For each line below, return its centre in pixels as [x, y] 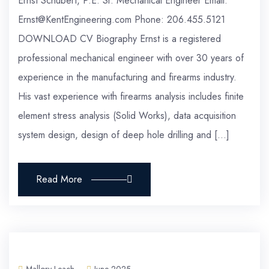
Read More [59, 180]
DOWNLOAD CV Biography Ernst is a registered [119, 39]
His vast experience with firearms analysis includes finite [131, 97]
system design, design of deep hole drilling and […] [124, 135]
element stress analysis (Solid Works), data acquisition [127, 116]
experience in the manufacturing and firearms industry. [127, 77]
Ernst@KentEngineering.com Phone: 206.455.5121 [122, 20]
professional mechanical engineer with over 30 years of [131, 58]
